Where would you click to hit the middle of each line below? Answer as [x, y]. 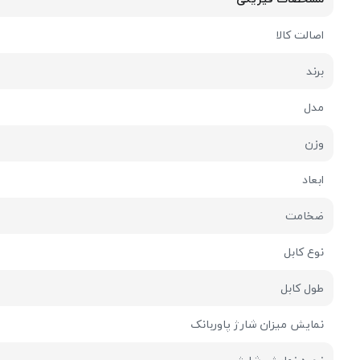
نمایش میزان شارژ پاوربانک [258, 324]
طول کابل [303, 288]
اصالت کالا [300, 35]
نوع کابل [304, 252]
